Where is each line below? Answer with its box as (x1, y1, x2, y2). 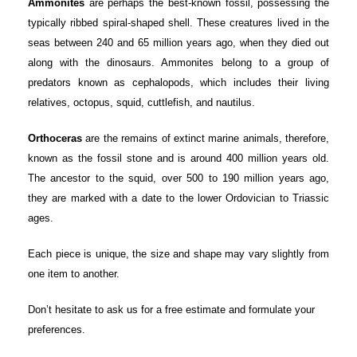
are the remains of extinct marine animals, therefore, (82, 131, 329, 144)
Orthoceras (28, 131, 82, 144)
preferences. (28, 323, 85, 335)
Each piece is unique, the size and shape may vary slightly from (28, 247, 329, 260)
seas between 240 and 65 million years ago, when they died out (28, 36, 329, 49)
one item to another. (28, 267, 120, 280)
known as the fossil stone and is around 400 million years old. (28, 151, 329, 164)
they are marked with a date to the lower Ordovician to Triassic (28, 191, 329, 204)
